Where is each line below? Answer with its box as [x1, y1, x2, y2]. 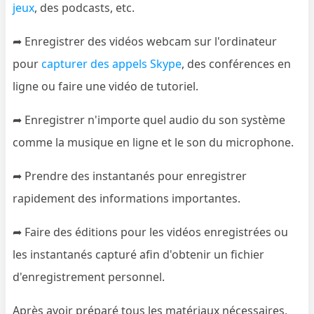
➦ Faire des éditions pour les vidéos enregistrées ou [13, 224, 289, 240]
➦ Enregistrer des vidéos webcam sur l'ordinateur [13, 33, 278, 49]
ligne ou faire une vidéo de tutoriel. [13, 78, 199, 94]
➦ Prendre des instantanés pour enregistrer [13, 168, 247, 184]
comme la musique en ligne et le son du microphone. [13, 134, 294, 150]
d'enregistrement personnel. [13, 268, 165, 285]
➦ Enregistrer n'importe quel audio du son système [13, 111, 286, 128]
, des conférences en [182, 55, 292, 71]
